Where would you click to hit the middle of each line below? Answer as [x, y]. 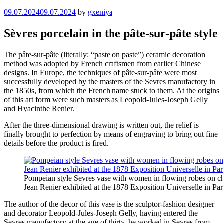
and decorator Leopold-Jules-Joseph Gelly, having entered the [101, 213]
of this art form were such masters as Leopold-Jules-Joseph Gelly [106, 100]
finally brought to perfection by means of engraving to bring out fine [111, 134]
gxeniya [100, 12]
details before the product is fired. [56, 143]
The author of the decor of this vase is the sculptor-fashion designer [109, 204]
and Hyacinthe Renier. [39, 109]
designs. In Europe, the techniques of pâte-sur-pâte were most [100, 73]
